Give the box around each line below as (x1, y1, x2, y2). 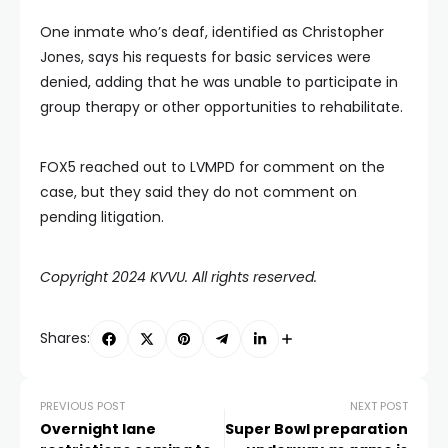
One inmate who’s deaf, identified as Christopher (40, 22, 384, 42)
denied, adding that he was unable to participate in (40, 72, 398, 92)
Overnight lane (40, 418, 156, 439)
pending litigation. (40, 207, 164, 227)
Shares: (40, 328, 90, 349)
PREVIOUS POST (40, 397, 125, 414)
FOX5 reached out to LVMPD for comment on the (40, 157, 385, 177)
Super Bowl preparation (225, 418, 408, 439)
